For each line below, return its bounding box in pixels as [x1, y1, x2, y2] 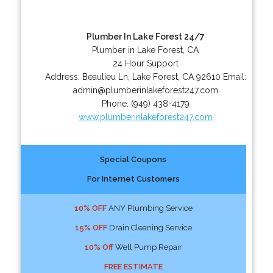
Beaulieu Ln [82, 71, 128, 82]
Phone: [101, 98, 131, 108]
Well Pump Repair [113, 242, 182, 252]
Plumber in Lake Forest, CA [92, 44, 199, 55]
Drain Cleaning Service [107, 222, 192, 232]
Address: [44, 71, 82, 82]
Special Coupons [100, 154, 167, 164]
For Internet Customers [87, 174, 180, 183]
